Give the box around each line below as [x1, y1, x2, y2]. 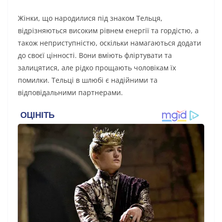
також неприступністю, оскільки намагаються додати [18, 38, 201, 48]
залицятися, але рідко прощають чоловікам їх [18, 63, 176, 73]
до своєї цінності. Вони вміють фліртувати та [18, 51, 172, 60]
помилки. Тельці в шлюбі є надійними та [18, 75, 158, 85]
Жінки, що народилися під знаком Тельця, [18, 13, 163, 23]
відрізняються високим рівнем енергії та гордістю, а [18, 26, 199, 36]
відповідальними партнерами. [18, 88, 123, 98]
